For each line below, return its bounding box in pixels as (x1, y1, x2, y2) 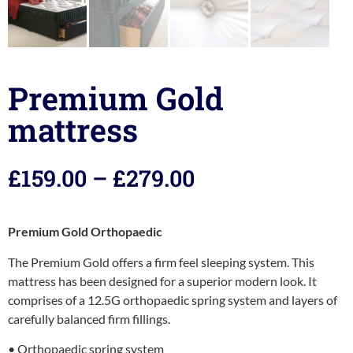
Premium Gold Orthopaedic (8, 224, 162, 240)
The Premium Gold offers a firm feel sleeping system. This (8, 254, 314, 269)
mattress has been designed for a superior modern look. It (8, 273, 317, 288)
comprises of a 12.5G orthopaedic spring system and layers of (8, 292, 337, 307)
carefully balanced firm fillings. (8, 310, 170, 326)
